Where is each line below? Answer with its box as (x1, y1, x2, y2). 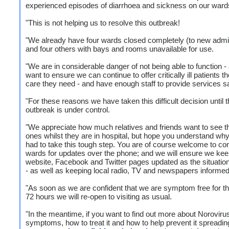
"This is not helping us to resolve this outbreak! (26, 18, 180, 27)
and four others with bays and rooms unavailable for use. (26, 44, 214, 53)
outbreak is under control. (26, 105, 110, 114)
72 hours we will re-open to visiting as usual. (26, 192, 172, 201)
